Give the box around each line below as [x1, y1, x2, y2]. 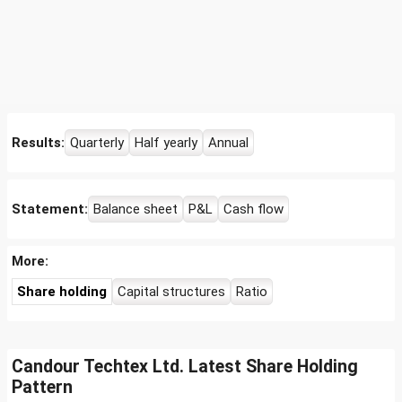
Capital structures [118, 284, 225, 300]
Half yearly [135, 135, 197, 151]
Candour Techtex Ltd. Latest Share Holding [12, 356, 358, 377]
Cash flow [223, 201, 284, 217]
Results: [12, 135, 65, 151]
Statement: [12, 201, 88, 217]
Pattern [12, 377, 73, 398]
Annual [208, 135, 249, 151]
